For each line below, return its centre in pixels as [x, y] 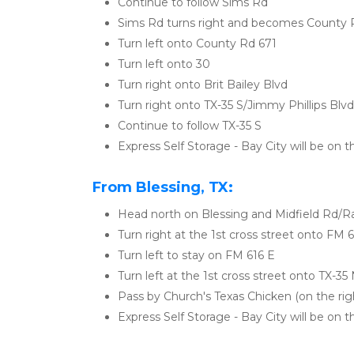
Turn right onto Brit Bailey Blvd [203, 85]
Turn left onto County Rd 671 [197, 43]
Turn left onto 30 [164, 64]
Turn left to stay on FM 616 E [196, 255]
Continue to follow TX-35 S [190, 126]
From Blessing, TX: [163, 187]
